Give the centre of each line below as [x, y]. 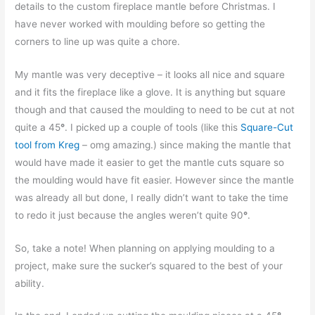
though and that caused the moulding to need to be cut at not [155, 109]
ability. [30, 283]
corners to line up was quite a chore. [98, 41]
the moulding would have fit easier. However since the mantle [155, 180]
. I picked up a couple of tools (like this [153, 127]
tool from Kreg [47, 144]
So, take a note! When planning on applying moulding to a [145, 248]
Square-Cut [267, 127]
